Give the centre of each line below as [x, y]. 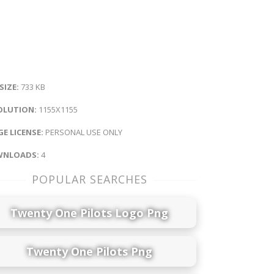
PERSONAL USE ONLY [83, 132]
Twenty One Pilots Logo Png [89, 213]
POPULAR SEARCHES [89, 179]
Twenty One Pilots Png [89, 251]
